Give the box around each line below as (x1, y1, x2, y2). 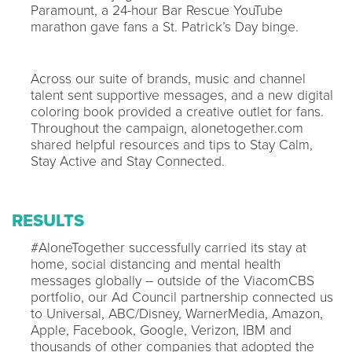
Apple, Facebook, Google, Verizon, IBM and (31, 321, 291, 339)
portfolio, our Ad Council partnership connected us (31, 288, 333, 306)
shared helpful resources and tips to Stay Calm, (31, 136, 313, 153)
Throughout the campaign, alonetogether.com (31, 119, 303, 137)
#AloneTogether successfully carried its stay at (31, 239, 306, 256)
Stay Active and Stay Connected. (31, 152, 225, 170)
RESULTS (12, 210, 84, 231)
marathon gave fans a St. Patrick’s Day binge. (31, 18, 299, 35)
